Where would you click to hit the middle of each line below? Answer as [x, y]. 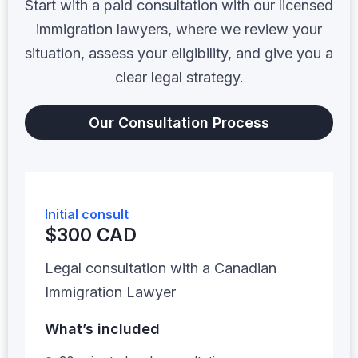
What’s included [102, 328]
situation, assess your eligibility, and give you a [179, 53]
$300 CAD [91, 235]
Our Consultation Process [179, 122]
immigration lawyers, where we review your [179, 29]
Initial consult [87, 214]
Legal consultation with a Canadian [161, 268]
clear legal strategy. [179, 77]
